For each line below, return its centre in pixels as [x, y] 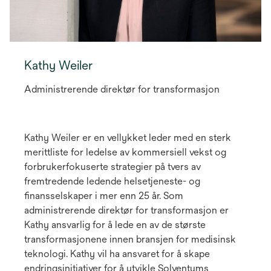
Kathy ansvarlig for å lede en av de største [115, 224]
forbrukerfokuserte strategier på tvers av [113, 166]
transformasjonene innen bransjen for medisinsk [130, 239]
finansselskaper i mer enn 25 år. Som [104, 195]
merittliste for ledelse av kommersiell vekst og [125, 152]
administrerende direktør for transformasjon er [126, 210]
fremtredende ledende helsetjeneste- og [112, 181]
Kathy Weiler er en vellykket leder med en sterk [128, 137]
